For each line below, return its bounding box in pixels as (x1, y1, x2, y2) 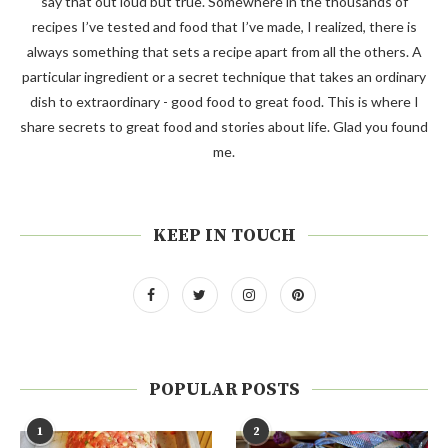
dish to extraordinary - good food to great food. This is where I (29, 92, 419, 110)
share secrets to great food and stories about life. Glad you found (20, 117, 428, 135)
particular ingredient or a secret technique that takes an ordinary (22, 67, 426, 85)
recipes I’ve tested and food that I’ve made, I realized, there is (31, 17, 417, 35)
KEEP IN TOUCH (152, 223, 296, 247)
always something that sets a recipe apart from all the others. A (26, 42, 422, 60)
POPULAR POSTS (148, 377, 300, 401)
